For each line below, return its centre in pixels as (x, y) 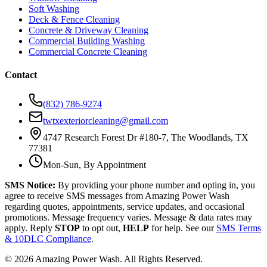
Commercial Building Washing (87, 41)
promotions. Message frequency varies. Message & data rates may (128, 218)
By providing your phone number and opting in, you (155, 185)
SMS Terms (239, 228)
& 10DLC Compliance (48, 239)
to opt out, (101, 228)
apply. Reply (30, 228)
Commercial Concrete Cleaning (88, 51)
